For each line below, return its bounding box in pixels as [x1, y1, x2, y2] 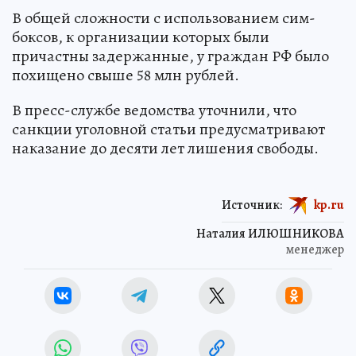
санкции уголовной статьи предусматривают [12, 118, 325, 141]
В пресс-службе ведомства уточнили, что [12, 99, 296, 122]
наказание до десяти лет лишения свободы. [12, 137, 319, 160]
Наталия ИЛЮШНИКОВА [196, 225, 344, 243]
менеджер [286, 241, 344, 259]
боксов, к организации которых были [12, 26, 269, 48]
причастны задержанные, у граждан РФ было [12, 45, 329, 68]
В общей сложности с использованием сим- [12, 7, 315, 29]
